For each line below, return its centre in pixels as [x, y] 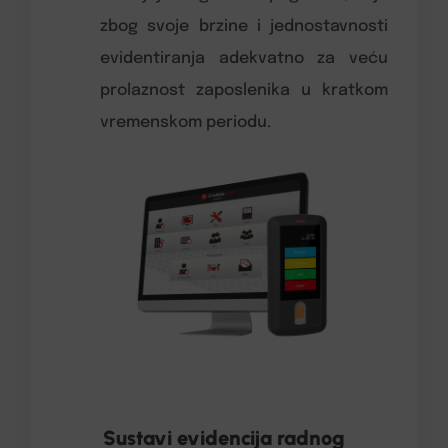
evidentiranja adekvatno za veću [244, 58]
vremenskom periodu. [185, 122]
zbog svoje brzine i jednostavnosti [244, 26]
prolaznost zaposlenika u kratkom [244, 90]
